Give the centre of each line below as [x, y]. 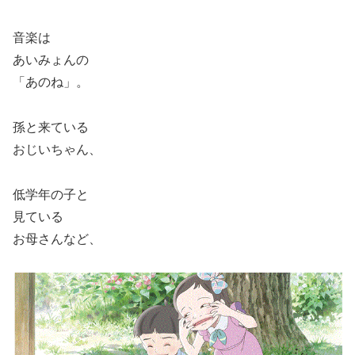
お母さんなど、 [57, 239]
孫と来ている [51, 127]
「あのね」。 [51, 82]
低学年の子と [51, 194]
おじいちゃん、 [57, 149]
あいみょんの [51, 59]
